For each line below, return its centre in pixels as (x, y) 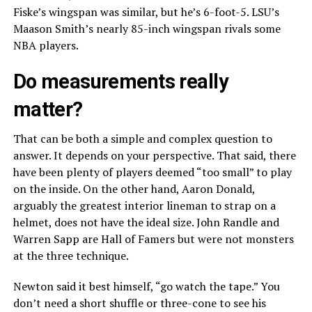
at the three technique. (71, 256)
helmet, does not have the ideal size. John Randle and (146, 223)
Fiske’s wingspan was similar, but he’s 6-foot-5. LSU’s (146, 12)
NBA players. (46, 46)
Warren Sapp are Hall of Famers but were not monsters (153, 239)
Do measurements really (120, 82)
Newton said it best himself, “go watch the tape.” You (146, 287)
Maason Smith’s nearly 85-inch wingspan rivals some (147, 29)
